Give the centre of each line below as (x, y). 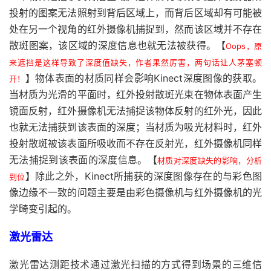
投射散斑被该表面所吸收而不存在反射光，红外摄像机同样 (135, 143)
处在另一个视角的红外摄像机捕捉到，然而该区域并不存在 (135, 29)
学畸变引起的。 (43, 209)
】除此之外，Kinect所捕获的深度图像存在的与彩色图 (144, 176)
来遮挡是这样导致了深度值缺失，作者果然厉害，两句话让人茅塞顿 (135, 62)
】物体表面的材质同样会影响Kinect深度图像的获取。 (144, 78)
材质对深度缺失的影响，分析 (210, 160)
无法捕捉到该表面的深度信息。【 (83, 160)
